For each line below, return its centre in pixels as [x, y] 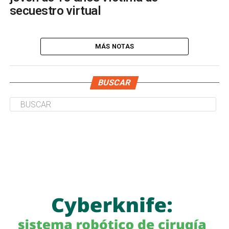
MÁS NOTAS [114, 47]
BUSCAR [115, 83]
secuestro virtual [55, 11]
